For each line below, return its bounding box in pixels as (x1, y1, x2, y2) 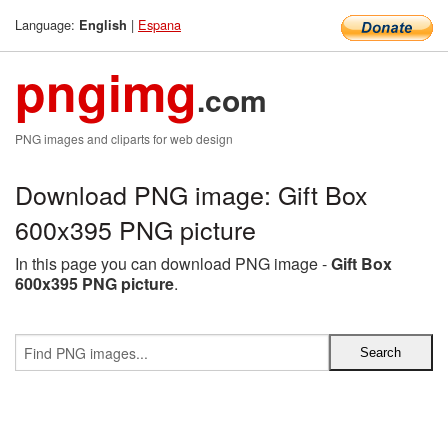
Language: (15, 15, 79, 34)
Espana (138, 15, 181, 34)
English (79, 16, 127, 34)
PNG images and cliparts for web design (15, 130, 233, 147)
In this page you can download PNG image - (15, 252, 331, 275)
